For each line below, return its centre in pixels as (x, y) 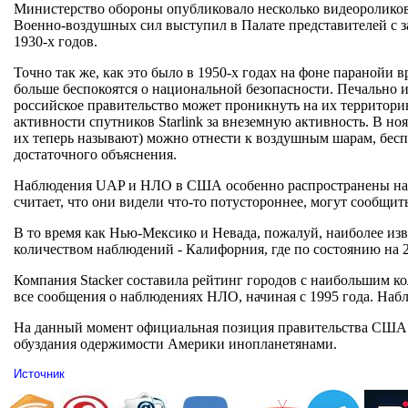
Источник (39, 374)
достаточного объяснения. (95, 154)
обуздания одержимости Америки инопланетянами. (175, 344)
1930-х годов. (56, 41)
